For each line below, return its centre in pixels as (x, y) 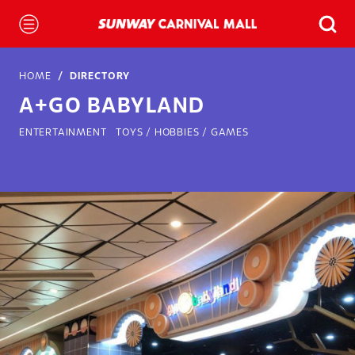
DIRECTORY (100, 77)
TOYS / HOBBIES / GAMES (182, 133)
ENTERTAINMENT (63, 133)
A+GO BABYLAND (112, 107)
